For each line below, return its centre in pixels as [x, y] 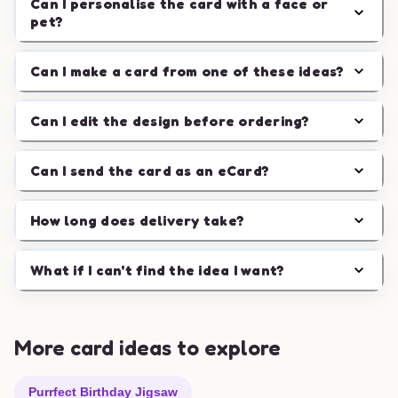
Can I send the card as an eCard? [150, 171]
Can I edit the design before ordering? [170, 121]
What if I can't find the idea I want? [158, 270]
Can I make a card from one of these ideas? [187, 71]
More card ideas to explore [147, 348]
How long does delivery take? [137, 220]
